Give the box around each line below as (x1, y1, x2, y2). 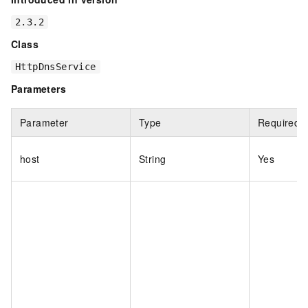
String (139, 151, 166, 166)
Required (258, 115, 300, 129)
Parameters (11, 81, 66, 96)
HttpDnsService (15, 60, 96, 72)
